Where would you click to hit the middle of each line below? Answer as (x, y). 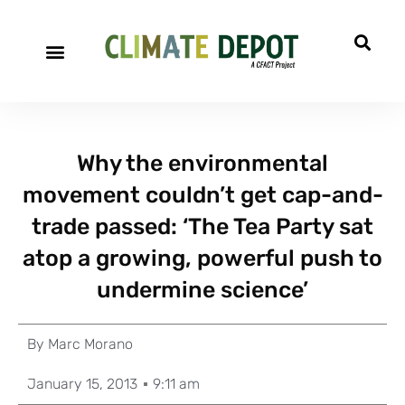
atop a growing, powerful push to (202, 258)
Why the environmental (202, 163)
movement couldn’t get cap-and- (202, 195)
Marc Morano (89, 344)
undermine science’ (202, 290)
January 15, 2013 (82, 384)
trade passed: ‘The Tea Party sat (202, 226)
